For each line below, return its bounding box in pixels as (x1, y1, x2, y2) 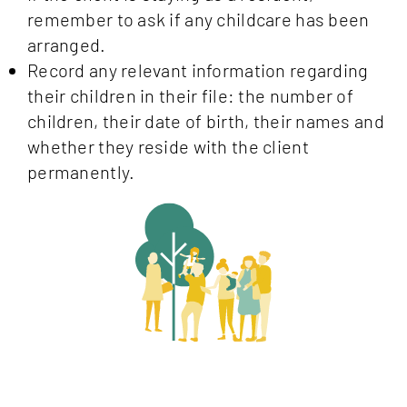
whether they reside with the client (27, 135, 309, 158)
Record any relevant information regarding (27, 59, 369, 82)
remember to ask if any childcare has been (27, 8, 370, 31)
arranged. (27, 34, 106, 56)
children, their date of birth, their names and (27, 110, 384, 133)
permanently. (27, 161, 135, 184)
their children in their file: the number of (27, 84, 354, 107)
